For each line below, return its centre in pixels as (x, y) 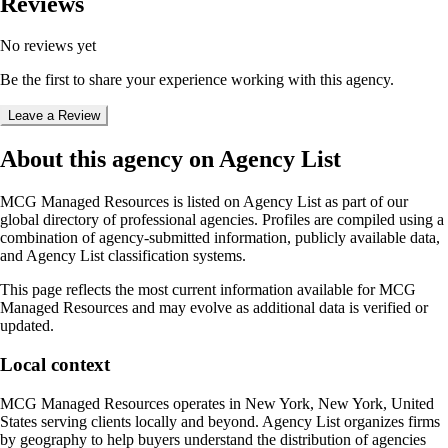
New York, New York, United (339, 403)
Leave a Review (54, 116)
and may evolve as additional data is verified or (278, 308)
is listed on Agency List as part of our (288, 202)
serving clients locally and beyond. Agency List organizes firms (238, 421)
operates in (207, 403)
